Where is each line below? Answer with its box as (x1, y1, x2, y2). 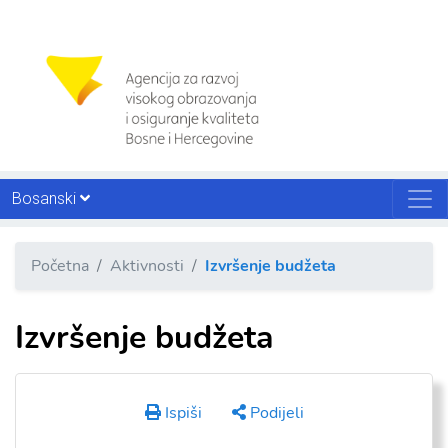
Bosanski (12, 189, 80, 208)
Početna (31, 255, 89, 277)
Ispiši (160, 402, 202, 425)
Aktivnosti (110, 255, 184, 277)
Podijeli (245, 402, 304, 425)
